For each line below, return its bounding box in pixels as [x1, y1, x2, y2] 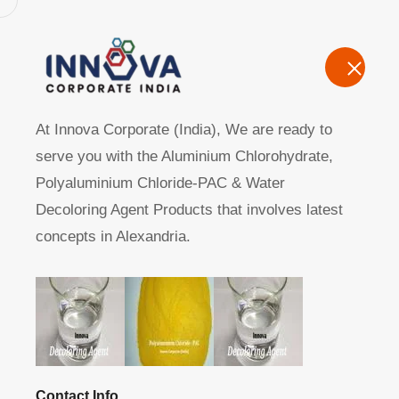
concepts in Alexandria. [36, 228, 191, 245]
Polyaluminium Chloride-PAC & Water [36, 175, 285, 191]
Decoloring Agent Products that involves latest [36, 201, 343, 218]
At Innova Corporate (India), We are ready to [36, 121, 332, 138]
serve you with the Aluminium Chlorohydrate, [36, 148, 333, 165]
